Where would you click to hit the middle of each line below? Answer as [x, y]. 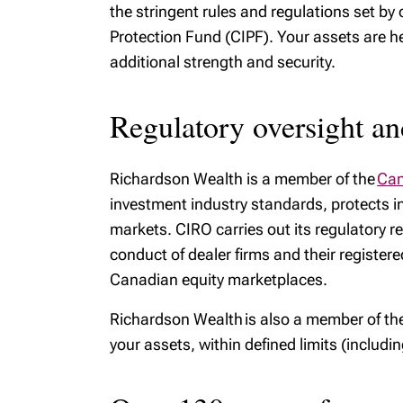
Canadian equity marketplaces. [219, 279]
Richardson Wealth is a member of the [243, 179]
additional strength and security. [223, 62]
